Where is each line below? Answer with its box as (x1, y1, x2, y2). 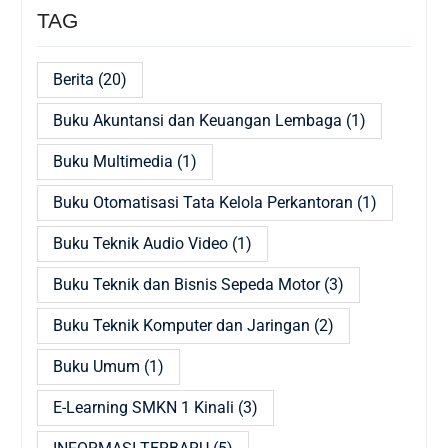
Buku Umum (52, 356, 140, 376)
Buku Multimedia (52, 151, 173, 171)
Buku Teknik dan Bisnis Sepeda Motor (52, 274, 320, 294)
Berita (52, 69, 94, 89)
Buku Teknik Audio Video (52, 233, 228, 253)
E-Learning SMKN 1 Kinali (52, 397, 234, 417)
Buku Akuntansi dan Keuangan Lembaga (52, 110, 342, 130)
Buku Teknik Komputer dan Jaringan (52, 315, 310, 335)
